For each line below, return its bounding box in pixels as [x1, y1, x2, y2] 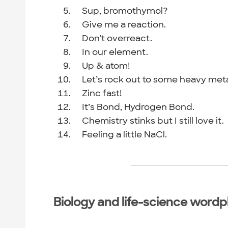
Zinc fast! [82, 88, 122, 99]
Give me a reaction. [82, 19, 166, 31]
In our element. [82, 46, 149, 58]
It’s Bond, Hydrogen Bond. [82, 101, 195, 113]
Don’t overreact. [82, 33, 153, 44]
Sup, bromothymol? [82, 5, 168, 17]
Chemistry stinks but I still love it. [82, 115, 224, 127]
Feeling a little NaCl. [82, 129, 167, 140]
